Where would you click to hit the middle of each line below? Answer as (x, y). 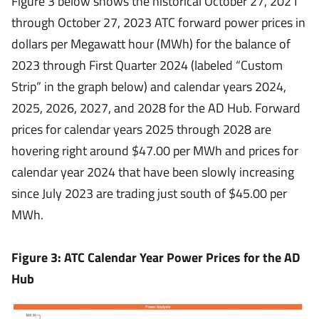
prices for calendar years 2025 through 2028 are (141, 129)
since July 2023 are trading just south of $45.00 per (149, 193)
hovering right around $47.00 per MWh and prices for (155, 151)
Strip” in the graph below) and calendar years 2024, (149, 87)
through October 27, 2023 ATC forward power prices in (158, 22)
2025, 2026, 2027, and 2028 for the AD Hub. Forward (156, 108)
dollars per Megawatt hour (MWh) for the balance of (151, 44)
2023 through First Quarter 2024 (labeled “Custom (147, 65)
